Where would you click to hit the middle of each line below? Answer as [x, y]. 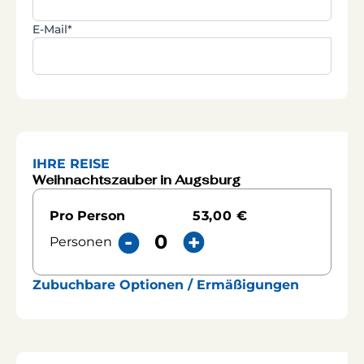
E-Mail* [52, 29]
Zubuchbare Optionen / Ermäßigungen [166, 285]
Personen [81, 242]
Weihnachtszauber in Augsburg [136, 180]
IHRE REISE [71, 163]
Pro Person [87, 216]
